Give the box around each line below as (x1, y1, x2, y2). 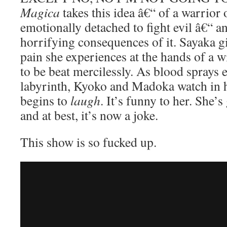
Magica (20, 4, 60, 21)
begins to (20, 92, 70, 109)
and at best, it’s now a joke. (20, 106, 158, 124)
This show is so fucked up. (20, 133, 157, 150)
